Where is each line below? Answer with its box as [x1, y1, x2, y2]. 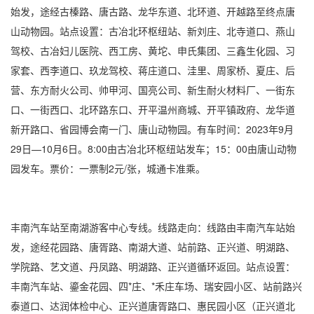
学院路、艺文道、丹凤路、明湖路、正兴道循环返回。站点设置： [11, 259, 295, 273]
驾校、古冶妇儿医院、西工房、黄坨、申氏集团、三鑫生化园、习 [11, 43, 295, 57]
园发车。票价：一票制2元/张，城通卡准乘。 [11, 161, 205, 175]
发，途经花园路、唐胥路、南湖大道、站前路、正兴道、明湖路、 [11, 240, 295, 254]
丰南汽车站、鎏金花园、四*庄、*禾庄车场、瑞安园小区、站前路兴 [11, 279, 302, 293]
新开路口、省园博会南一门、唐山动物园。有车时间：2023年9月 [11, 122, 294, 136]
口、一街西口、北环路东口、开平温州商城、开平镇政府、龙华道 [11, 102, 295, 116]
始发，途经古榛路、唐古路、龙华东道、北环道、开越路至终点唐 [11, 4, 295, 18]
